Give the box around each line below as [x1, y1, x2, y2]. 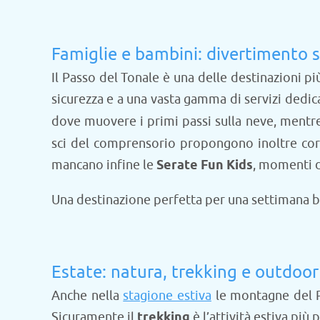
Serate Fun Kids [156, 156, 253, 174]
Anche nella [51, 287, 124, 304]
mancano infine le [51, 156, 156, 173]
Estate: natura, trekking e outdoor [51, 261, 319, 283]
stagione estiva [123, 287, 211, 304]
